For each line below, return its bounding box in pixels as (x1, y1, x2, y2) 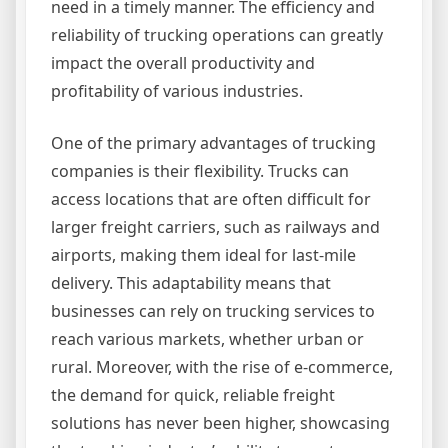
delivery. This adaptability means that (51, 272, 331, 295)
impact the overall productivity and (51, 52, 315, 75)
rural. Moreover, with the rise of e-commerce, (51, 356, 393, 379)
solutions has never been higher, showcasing (51, 412, 390, 435)
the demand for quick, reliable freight (51, 384, 335, 407)
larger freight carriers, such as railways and (51, 216, 380, 239)
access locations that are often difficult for (51, 188, 371, 211)
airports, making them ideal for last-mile (51, 244, 356, 267)
